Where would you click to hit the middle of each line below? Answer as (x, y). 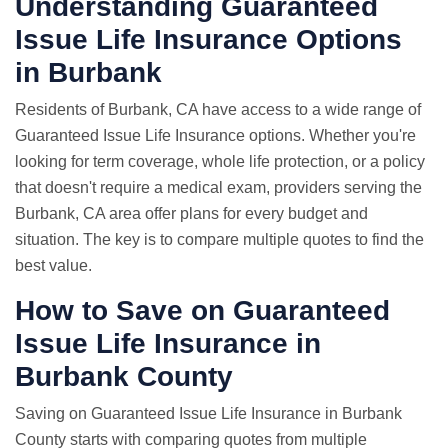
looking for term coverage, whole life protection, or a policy (220, 161)
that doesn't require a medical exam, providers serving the (218, 187)
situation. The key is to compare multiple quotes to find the (219, 239)
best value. (53, 265)
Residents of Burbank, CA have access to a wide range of (218, 109)
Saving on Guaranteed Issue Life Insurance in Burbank (208, 413)
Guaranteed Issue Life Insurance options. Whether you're (215, 135)
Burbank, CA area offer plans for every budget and (191, 213)
